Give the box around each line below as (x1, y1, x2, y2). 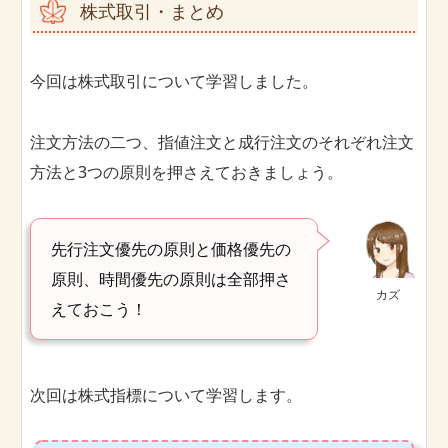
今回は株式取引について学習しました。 (30, 69, 318, 92)
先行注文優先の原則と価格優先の (51, 237, 291, 260)
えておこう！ (51, 297, 147, 320)
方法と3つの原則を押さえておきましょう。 (30, 160, 343, 183)
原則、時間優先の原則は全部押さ (51, 267, 291, 290)
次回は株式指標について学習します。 (30, 383, 302, 406)
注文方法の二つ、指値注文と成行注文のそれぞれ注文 (30, 130, 414, 153)
